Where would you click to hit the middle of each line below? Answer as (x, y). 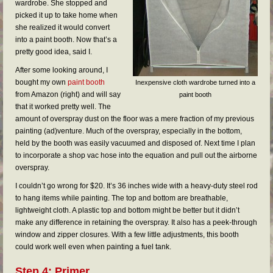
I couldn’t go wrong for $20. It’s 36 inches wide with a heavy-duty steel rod (136, 186)
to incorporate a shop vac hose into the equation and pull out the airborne (136, 155)
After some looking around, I (62, 70)
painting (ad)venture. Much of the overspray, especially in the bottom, (129, 131)
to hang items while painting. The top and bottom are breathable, (122, 198)
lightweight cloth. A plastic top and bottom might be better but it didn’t (127, 210)
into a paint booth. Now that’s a (66, 40)
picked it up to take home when (66, 15)
